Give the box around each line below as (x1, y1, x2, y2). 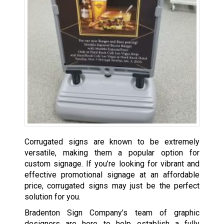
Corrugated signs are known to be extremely (24, 137, 200, 147)
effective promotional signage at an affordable (24, 170, 200, 180)
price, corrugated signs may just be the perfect (24, 181, 200, 191)
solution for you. (24, 192, 80, 202)
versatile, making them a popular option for (24, 148, 200, 158)
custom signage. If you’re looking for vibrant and (24, 159, 200, 169)
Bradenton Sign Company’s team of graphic (24, 208, 200, 218)
